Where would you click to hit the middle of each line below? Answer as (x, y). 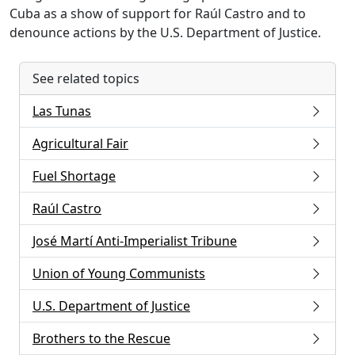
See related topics (86, 79)
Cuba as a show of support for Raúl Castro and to (158, 14)
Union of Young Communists (119, 274)
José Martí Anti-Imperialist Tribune (135, 241)
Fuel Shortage (74, 176)
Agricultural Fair (80, 144)
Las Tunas (62, 111)
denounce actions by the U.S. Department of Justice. (165, 33)
